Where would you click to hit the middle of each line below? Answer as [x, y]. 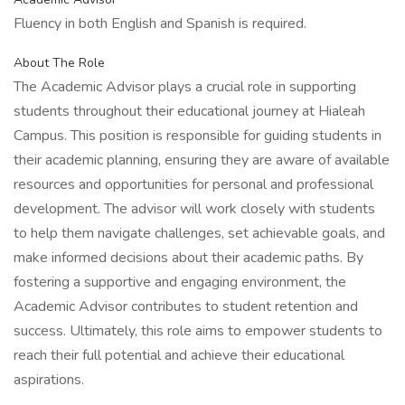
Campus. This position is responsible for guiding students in [198, 136]
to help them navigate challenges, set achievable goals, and [199, 233]
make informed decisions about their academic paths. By [188, 258]
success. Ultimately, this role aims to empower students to [198, 331]
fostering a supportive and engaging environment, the [180, 282]
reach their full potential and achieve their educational [179, 355]
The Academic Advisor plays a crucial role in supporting [185, 87]
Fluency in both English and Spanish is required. [160, 24]
